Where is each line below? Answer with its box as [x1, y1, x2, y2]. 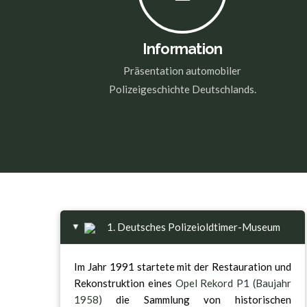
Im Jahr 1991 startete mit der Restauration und [73, 260, 291, 273]
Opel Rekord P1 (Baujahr [175, 277, 291, 290]
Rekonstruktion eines [73, 277, 175, 290]
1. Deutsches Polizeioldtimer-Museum [105, 221, 281, 234]
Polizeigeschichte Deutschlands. [108, 82, 256, 95]
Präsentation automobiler [123, 64, 242, 77]
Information [142, 40, 223, 58]
